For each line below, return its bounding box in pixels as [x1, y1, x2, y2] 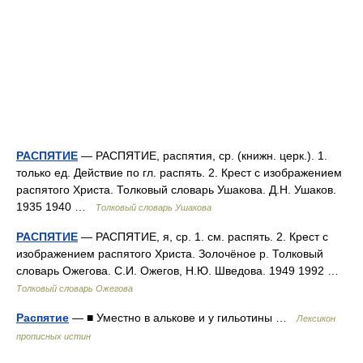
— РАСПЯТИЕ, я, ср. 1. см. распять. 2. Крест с [78, 230, 328, 243]
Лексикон [297, 314, 335, 323]
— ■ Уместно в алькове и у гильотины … [69, 311, 297, 324]
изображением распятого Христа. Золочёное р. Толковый [16, 247, 323, 260]
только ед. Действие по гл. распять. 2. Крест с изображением [16, 166, 342, 179]
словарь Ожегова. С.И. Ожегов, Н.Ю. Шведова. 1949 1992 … [16, 264, 345, 277]
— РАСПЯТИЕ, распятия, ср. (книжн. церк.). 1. [78, 149, 327, 162]
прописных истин [16, 331, 91, 341]
